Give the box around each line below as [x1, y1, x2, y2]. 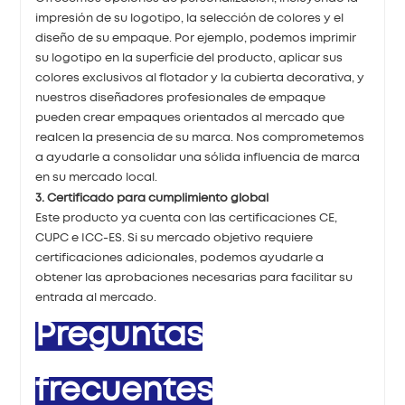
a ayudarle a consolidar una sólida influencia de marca [35, 152, 361, 163]
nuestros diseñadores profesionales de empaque [35, 92, 326, 103]
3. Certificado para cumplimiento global [35, 193, 269, 203]
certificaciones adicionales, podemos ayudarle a [35, 252, 325, 263]
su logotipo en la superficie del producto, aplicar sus [35, 52, 344, 63]
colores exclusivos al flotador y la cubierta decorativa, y [35, 72, 365, 83]
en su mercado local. [35, 172, 158, 183]
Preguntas [35, 321, 203, 351]
